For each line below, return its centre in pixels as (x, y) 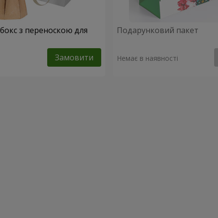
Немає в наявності (147, 58)
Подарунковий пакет (158, 30)
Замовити (74, 58)
